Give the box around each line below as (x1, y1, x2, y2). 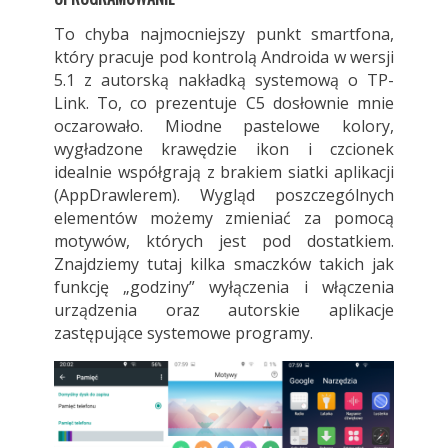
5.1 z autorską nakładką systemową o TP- (53, 68, 395, 91)
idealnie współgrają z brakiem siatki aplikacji (53, 160, 395, 183)
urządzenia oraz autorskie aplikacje (53, 298, 395, 321)
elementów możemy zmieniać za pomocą (53, 206, 395, 229)
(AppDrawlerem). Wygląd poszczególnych (53, 183, 395, 206)
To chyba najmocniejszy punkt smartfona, (53, 22, 395, 45)
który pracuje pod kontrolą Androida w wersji (53, 45, 395, 68)
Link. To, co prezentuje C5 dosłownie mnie (53, 91, 395, 114)
